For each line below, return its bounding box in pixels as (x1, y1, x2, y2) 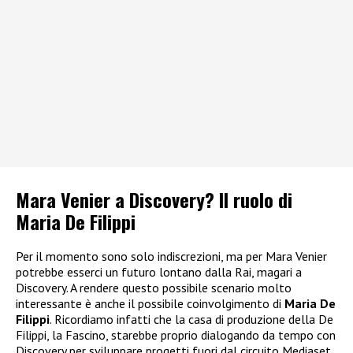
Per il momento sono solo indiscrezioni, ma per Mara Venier (16, 247, 327, 264)
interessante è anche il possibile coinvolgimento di (16, 295, 281, 311)
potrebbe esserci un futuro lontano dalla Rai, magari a (16, 263, 302, 280)
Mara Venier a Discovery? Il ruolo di (16, 184, 292, 214)
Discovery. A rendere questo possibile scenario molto (16, 279, 292, 295)
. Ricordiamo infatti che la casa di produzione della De (50, 310, 333, 327)
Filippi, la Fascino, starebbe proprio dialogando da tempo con (16, 326, 336, 343)
